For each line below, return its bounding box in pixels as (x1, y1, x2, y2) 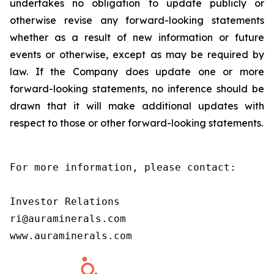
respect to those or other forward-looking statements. (10, 117, 263, 129)
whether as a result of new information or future (10, 31, 264, 43)
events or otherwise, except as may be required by (10, 48, 264, 61)
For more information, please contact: (10, 161, 236, 173)
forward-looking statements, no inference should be (10, 83, 264, 95)
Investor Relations (10, 196, 120, 207)
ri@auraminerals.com (10, 213, 126, 224)
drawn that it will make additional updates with (10, 100, 264, 112)
